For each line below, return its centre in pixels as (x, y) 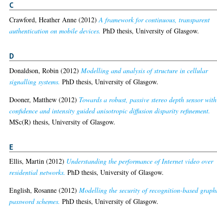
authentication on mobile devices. (55, 31)
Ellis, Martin (27, 161)
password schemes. (35, 201)
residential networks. (38, 172)
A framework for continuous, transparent (155, 19)
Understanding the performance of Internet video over (140, 161)
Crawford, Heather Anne (43, 19)
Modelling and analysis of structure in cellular (145, 70)
